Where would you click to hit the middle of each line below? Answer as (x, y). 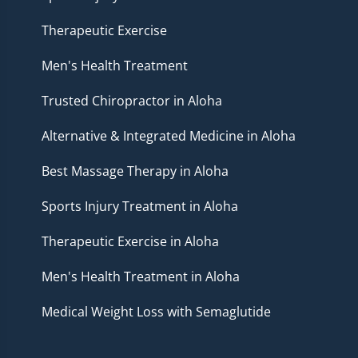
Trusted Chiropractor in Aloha (132, 101)
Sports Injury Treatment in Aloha (140, 207)
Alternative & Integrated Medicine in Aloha (169, 136)
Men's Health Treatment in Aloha (141, 277)
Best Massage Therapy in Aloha (135, 171)
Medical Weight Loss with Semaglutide (156, 312)
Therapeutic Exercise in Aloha (130, 242)
